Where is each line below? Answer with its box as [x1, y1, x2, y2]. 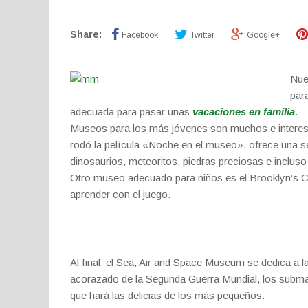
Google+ [247, 30, 280, 40]
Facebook [122, 30, 158, 40]
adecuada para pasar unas [70, 106, 192, 118]
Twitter [190, 30, 214, 40]
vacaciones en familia [192, 106, 295, 118]
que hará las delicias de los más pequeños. [70, 289, 265, 301]
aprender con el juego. [70, 188, 170, 200]
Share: [70, 29, 102, 40]
